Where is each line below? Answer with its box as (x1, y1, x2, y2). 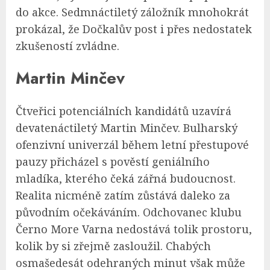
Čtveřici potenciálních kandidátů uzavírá (16, 103, 231, 118)
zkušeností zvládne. (16, 38, 119, 53)
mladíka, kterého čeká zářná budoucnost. (16, 171, 236, 186)
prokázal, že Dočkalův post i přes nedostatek (16, 21, 252, 36)
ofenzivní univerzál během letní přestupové (16, 137, 249, 152)
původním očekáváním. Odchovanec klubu (16, 204, 242, 219)
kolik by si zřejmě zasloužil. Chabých (16, 238, 211, 253)
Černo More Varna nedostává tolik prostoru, (16, 221, 252, 236)
